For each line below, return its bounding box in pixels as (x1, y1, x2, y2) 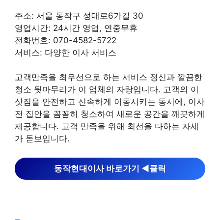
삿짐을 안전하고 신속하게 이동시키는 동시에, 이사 (15, 97, 205, 107)
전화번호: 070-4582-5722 (15, 35, 116, 45)
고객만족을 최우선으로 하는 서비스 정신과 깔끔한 (15, 72, 202, 82)
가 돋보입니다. (15, 134, 70, 143)
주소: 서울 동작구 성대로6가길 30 (15, 10, 143, 21)
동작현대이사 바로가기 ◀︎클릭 (54, 163, 166, 173)
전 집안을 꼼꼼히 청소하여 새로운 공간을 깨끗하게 (15, 109, 205, 119)
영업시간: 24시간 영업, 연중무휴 (15, 23, 137, 33)
